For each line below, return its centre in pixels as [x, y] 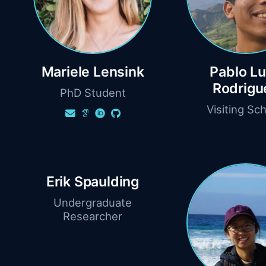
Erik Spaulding [93, 182]
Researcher [93, 216]
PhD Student [93, 93]
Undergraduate [93, 203]
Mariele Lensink [93, 72]
